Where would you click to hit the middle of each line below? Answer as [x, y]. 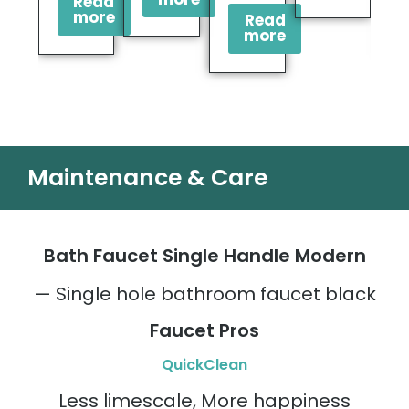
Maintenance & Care [147, 177]
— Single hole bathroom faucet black [204, 294]
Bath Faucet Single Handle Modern [204, 255]
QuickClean [204, 365]
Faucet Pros [204, 331]
